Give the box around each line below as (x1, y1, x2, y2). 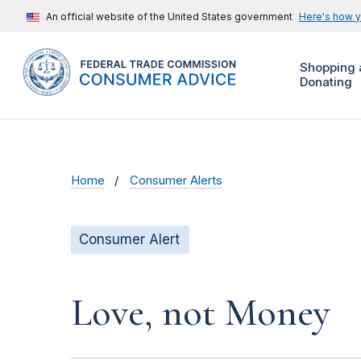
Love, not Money (71, 289, 330, 337)
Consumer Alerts (130, 173, 223, 189)
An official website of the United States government (46, 10, 293, 23)
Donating (299, 74, 352, 90)
